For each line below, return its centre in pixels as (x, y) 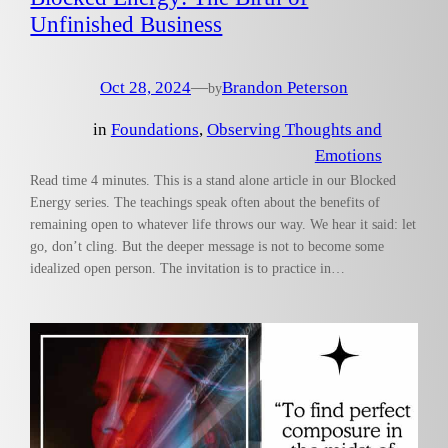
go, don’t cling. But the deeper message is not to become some (207, 246)
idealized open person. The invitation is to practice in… (188, 268)
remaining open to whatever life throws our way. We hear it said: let (223, 224)
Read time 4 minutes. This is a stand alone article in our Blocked (213, 180)
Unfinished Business (126, 24)
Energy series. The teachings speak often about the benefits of (205, 202)
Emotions (348, 156)
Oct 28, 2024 (145, 87)
